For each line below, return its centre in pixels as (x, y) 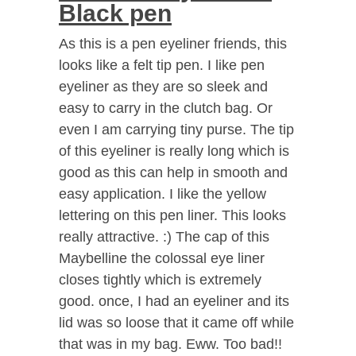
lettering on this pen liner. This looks (172, 215)
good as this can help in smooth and (173, 172)
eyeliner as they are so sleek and (163, 86)
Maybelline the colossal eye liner (162, 258)
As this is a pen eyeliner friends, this (173, 43)
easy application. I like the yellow (163, 193)
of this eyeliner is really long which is (174, 151)
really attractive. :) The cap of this (164, 236)
